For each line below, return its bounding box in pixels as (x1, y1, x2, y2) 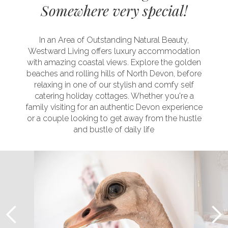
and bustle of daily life (74, 125, 154, 135)
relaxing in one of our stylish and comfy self (34, 80, 194, 90)
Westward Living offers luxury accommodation (28, 46, 200, 56)
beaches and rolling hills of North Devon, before (26, 69, 202, 79)
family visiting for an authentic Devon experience (25, 102, 203, 112)
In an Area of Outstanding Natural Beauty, (39, 35, 189, 45)
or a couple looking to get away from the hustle (26, 113, 202, 124)
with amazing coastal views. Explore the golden (27, 58, 201, 68)
